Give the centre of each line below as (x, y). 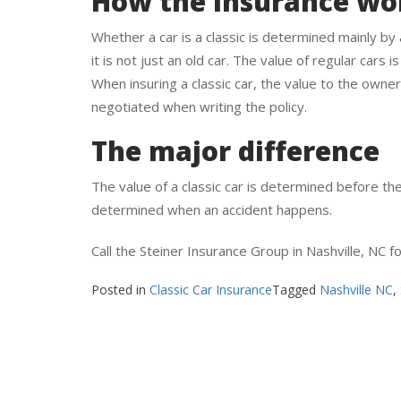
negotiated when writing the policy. (199, 133)
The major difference (235, 177)
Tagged (296, 316)
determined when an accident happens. (212, 236)
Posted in (120, 316)
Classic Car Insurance (211, 316)
